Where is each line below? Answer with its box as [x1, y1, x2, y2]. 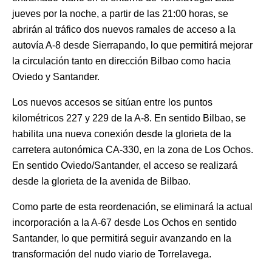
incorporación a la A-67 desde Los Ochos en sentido [12, 217, 237, 228]
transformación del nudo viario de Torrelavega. [12, 248, 211, 259]
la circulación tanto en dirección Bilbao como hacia [12, 55, 231, 66]
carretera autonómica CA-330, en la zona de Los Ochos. [12, 144, 253, 155]
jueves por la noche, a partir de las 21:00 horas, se [12, 8, 228, 19]
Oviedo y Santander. [12, 71, 100, 82]
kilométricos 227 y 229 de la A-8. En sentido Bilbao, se [12, 112, 246, 123]
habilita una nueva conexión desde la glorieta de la [12, 128, 231, 139]
